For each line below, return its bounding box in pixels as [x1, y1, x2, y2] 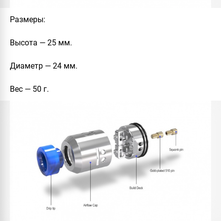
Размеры [10, 15, 43, 25]
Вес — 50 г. [10, 84, 49, 94]
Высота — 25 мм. [10, 38, 72, 48]
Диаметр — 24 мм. [10, 61, 77, 71]
